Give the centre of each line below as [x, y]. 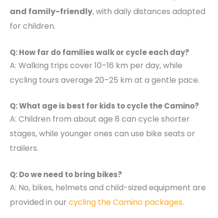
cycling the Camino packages [126, 202]
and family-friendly [51, 12]
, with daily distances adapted [149, 12]
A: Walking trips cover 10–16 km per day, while [96, 65]
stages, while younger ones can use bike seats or [102, 134]
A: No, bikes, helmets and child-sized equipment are [108, 188]
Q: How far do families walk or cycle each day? [100, 52]
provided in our [39, 202]
